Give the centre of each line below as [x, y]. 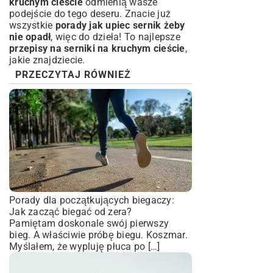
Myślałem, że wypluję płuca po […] [85, 246]
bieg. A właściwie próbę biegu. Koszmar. [98, 235]
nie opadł [30, 37]
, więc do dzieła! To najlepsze [115, 37]
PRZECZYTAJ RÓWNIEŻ [73, 75]
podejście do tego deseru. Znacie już [90, 14]
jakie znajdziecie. [47, 60]
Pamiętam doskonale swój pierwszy [89, 223]
